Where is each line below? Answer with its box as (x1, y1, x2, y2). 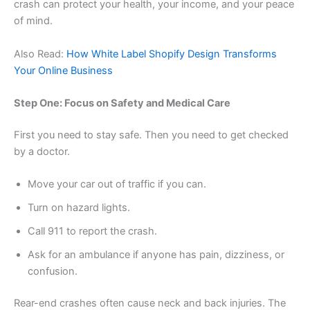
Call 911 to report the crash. (28, 225, 157, 238)
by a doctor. (14, 145, 70, 158)
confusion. (28, 265, 77, 278)
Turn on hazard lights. (28, 201, 130, 215)
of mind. (14, 15, 53, 28)
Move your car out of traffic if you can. (28, 178, 206, 191)
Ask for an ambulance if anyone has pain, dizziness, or (28, 248, 284, 262)
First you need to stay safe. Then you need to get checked (14, 128, 289, 141)
